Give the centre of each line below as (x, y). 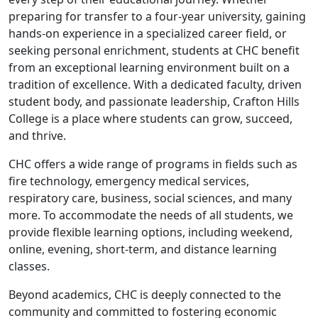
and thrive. (37, 135)
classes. (29, 266)
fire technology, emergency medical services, (129, 181)
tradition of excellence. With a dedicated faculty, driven (155, 84)
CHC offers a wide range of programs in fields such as (153, 164)
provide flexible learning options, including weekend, (150, 232)
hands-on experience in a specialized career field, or (148, 33)
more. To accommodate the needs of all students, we (151, 215)
